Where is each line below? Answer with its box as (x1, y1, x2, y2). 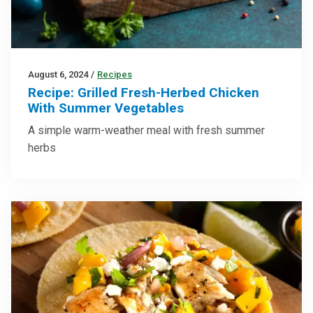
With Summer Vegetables (28, 100, 184, 117)
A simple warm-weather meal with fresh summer (28, 124, 265, 138)
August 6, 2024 (28, 69, 88, 80)
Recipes (97, 69, 132, 80)
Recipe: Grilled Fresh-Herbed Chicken (28, 85, 259, 101)
